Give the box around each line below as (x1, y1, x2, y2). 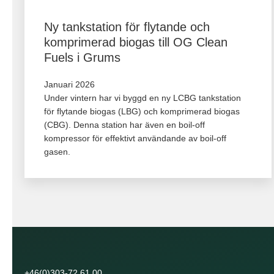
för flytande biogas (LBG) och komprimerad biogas (44, 106, 240, 116)
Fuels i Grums (44, 50, 120, 64)
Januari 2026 (44, 79, 95, 89)
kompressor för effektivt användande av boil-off (44, 133, 226, 143)
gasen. (44, 146, 70, 157)
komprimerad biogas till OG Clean (44, 35, 228, 49)
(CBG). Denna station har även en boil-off (44, 119, 205, 130)
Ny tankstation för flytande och (44, 20, 210, 34)
